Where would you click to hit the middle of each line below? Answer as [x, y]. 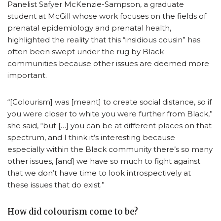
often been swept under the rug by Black [86, 51]
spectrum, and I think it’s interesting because [91, 137]
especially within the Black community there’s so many [110, 149]
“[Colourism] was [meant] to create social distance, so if [110, 102]
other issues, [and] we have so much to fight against [104, 161]
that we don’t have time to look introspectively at [99, 173]
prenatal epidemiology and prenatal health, [89, 28]
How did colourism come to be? [73, 212]
